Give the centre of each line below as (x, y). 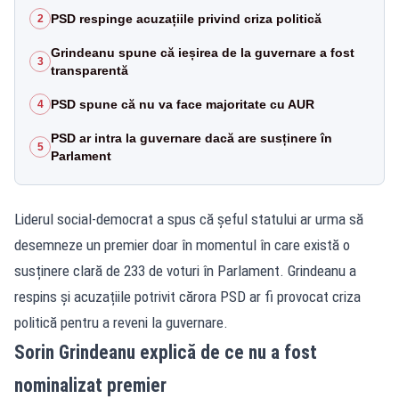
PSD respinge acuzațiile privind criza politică (186, 18)
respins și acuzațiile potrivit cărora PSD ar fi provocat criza (187, 296)
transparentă (90, 70)
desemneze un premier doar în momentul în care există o (182, 244)
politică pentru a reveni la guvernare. (121, 322)
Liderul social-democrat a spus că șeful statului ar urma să (189, 219)
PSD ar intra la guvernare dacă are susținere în (191, 138)
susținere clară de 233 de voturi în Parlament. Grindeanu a (185, 270)
